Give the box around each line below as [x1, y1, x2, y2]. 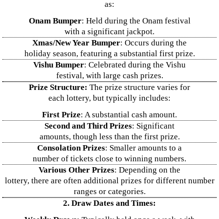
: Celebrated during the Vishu [84, 60, 186, 69]
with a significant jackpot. [65, 27, 154, 36]
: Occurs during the [120, 38, 187, 47]
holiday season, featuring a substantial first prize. [24, 49, 195, 58]
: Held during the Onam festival [81, 16, 191, 25]
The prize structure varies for [88, 83, 190, 92]
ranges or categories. [73, 187, 146, 196]
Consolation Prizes [37, 143, 105, 153]
